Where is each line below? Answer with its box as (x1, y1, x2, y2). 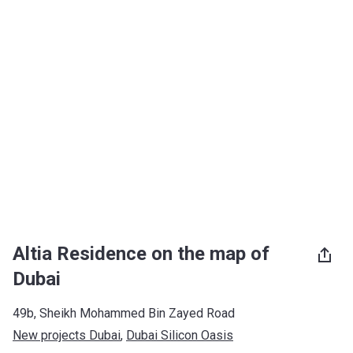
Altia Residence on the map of (13, 243, 269, 265)
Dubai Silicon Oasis (126, 328, 233, 343)
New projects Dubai (13, 328, 121, 343)
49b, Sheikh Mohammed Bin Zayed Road (13, 306, 235, 321)
